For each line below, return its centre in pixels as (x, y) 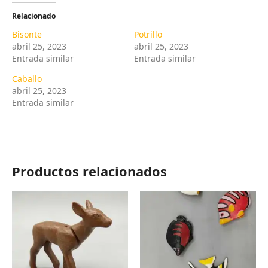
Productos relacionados (89, 171)
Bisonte (27, 34)
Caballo (27, 78)
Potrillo (148, 34)
